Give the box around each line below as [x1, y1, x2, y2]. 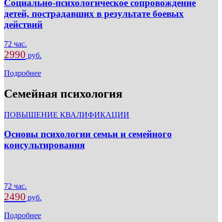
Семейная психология [4, 87, 122, 101]
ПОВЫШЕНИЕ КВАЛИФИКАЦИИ [4, 111, 129, 119]
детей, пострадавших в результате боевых [4, 8, 184, 19]
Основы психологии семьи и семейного [4, 129, 172, 140]
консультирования [4, 140, 85, 151]
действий [4, 19, 43, 30]
